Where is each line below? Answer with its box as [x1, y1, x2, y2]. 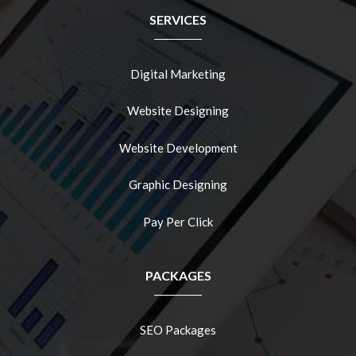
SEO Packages [140, 323, 216, 338]
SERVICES [149, 11, 207, 27]
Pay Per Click [143, 214, 213, 229]
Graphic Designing [129, 177, 227, 192]
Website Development [118, 140, 238, 155]
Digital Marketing [130, 66, 226, 81]
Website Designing [127, 103, 229, 118]
